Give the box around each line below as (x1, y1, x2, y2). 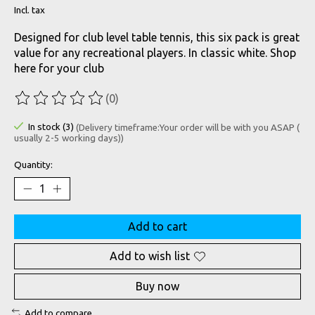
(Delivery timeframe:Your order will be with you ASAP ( (75, 122, 300, 133)
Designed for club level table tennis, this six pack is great (14, 31, 300, 44)
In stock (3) (27, 122, 76, 133)
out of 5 (167, 98, 210, 111)
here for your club (14, 62, 104, 75)
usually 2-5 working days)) (14, 132, 124, 143)
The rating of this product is (14, 98, 160, 111)
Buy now (136, 280, 179, 293)
